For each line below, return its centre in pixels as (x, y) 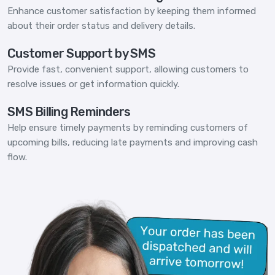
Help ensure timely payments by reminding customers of (128, 128)
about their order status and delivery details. (101, 26)
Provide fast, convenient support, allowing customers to (128, 70)
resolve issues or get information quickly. (93, 84)
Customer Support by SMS (81, 54)
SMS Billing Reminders (69, 112)
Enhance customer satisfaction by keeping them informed (132, 11)
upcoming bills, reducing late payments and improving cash (133, 143)
